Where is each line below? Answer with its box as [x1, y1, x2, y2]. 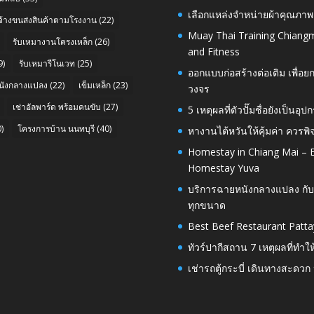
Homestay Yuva [187, 161, 259, 175]
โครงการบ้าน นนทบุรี [18, 123, 95, 135]
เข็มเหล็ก [78, 79, 111, 92]
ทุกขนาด [187, 198, 226, 212]
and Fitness [187, 45, 240, 59]
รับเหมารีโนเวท [19, 57, 75, 70]
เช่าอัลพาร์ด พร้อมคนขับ [13, 101, 101, 114]
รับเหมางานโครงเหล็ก [13, 36, 93, 48]
